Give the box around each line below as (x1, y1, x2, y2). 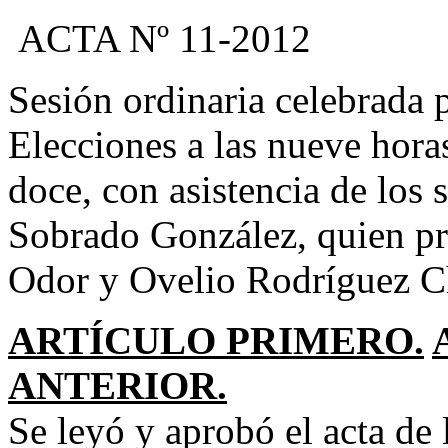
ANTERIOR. (8, 364, 227, 407)
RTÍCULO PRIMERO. (36, 319, 424, 362)
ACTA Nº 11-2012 (8, 17, 311, 60)
